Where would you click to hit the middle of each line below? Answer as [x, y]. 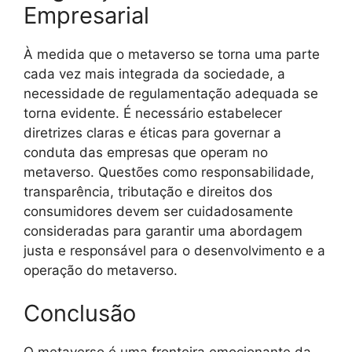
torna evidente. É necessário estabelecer [153, 113]
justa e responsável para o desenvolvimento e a [174, 250]
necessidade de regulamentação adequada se [171, 93]
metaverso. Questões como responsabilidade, [169, 172]
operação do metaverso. [101, 270]
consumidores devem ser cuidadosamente [158, 211]
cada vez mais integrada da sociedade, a [154, 73]
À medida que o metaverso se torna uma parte [172, 54]
